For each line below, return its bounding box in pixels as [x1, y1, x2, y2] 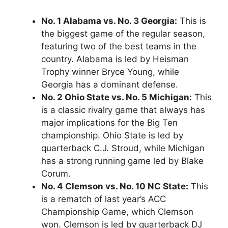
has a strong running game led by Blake [41, 156, 204, 166]
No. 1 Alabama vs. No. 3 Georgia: [41, 16, 177, 26]
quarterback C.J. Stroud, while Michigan [41, 143, 205, 153]
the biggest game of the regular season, [41, 28, 205, 39]
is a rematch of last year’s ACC [41, 194, 166, 204]
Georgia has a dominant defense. [41, 79, 178, 90]
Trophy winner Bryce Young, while [41, 67, 179, 77]
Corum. [41, 168, 71, 179]
